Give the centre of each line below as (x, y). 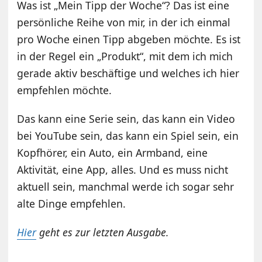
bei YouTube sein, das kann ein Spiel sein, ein (128, 136)
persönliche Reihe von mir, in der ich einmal (124, 23)
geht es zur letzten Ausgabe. (103, 232)
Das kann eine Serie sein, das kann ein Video (126, 119)
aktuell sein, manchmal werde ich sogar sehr (126, 187)
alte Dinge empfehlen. (72, 204)
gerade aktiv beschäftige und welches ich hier (128, 73)
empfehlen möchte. (65, 90)
